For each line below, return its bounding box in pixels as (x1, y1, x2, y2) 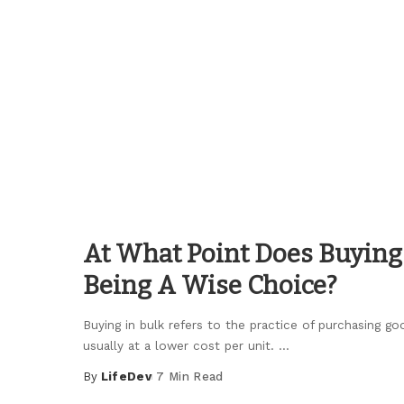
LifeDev (100, 370, 152, 384)
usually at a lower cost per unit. (83, 338, 279, 353)
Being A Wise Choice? (83, 271, 337, 301)
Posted (82, 378, 131, 392)
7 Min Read (156, 370, 224, 384)
